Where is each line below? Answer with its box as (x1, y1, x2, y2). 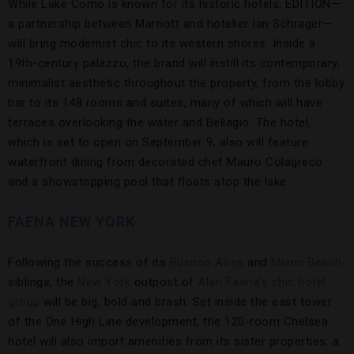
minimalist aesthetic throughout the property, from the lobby (8, 76, 345, 90)
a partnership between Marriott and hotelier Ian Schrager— (8, 17, 333, 31)
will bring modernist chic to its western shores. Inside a (8, 36, 316, 51)
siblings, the (8, 275, 77, 289)
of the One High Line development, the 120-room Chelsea (8, 314, 328, 329)
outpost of (130, 275, 198, 289)
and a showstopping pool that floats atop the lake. (8, 175, 293, 189)
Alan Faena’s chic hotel (198, 275, 326, 289)
